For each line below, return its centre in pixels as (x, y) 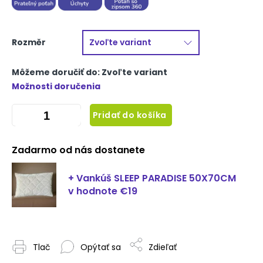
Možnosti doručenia (56, 86)
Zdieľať (163, 247)
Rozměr (29, 42)
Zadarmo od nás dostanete (78, 150)
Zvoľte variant (134, 72)
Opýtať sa (101, 247)
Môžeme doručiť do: (56, 72)
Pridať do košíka (129, 115)
